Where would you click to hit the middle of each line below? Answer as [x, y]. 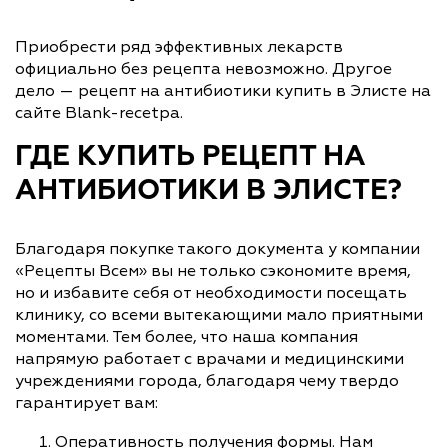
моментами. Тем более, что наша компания [186, 336]
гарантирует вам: [86, 402]
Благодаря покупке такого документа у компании [217, 248]
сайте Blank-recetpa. [99, 112]
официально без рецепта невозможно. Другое [203, 68]
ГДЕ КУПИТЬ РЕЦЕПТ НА [190, 156]
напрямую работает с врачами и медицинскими [209, 358]
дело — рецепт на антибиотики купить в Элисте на [223, 90]
